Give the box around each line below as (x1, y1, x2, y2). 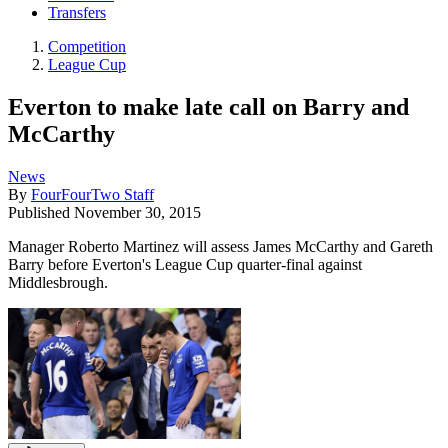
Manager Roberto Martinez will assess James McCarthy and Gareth (8, 237, 433, 255)
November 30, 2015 (74, 203, 201, 221)
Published (8, 203, 74, 221)
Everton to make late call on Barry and (8, 93, 409, 120)
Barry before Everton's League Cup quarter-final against (8, 255, 362, 273)
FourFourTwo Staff (31, 185, 154, 203)
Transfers (48, 4, 106, 22)
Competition (48, 38, 126, 56)
